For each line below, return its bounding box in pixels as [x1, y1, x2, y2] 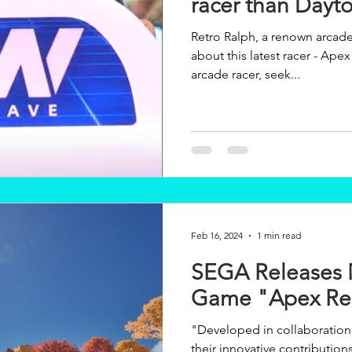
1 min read [257, 229, 301, 241]
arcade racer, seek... [191, 67, 300, 82]
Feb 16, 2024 [191, 229, 243, 241]
